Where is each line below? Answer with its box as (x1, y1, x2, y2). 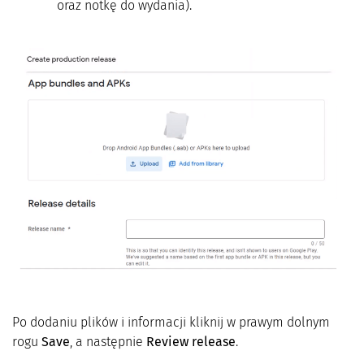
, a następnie (70, 333, 146, 349)
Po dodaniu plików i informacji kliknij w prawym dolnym (12, 314, 330, 330)
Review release (146, 333, 236, 349)
